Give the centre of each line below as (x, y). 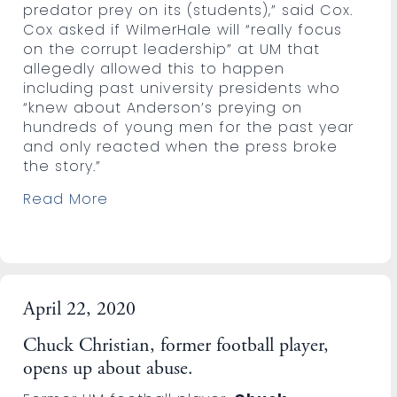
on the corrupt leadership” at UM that (172, 49)
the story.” (62, 166)
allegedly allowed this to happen (154, 68)
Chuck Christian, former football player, (176, 346)
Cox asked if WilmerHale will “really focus (183, 29)
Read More (66, 198)
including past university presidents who (182, 88)
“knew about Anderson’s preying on (163, 107)
